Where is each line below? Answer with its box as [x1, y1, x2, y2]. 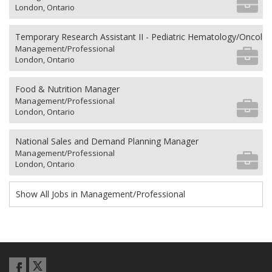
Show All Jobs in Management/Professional [16, 188, 185, 200]
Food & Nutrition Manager [15, 83, 120, 95]
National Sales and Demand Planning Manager [15, 135, 199, 147]
